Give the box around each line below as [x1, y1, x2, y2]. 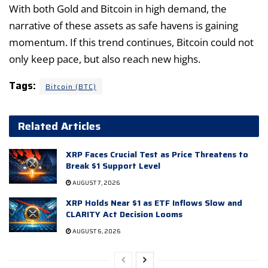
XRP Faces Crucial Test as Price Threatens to [66, 148, 248, 162]
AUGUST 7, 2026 [71, 178, 120, 188]
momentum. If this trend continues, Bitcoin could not [9, 35, 254, 50]
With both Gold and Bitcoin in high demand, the [9, 2, 227, 16]
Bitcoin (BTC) [45, 81, 96, 93]
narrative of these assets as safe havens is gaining [9, 19, 238, 33]
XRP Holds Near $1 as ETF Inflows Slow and [66, 196, 242, 210]
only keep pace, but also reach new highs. [9, 52, 200, 66]
